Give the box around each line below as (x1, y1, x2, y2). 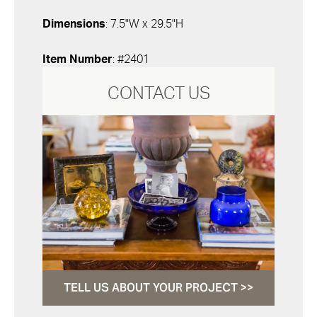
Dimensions (42, 18, 105, 30)
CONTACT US (107, 86, 210, 103)
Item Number (42, 54, 113, 65)
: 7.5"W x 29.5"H (105, 18, 183, 30)
